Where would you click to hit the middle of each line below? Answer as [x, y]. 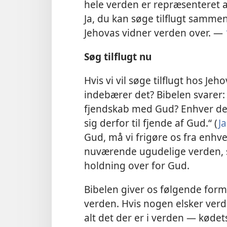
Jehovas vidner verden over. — [155, 32]
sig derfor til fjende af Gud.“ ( [151, 123]
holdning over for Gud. [137, 166]
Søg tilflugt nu [118, 56]
